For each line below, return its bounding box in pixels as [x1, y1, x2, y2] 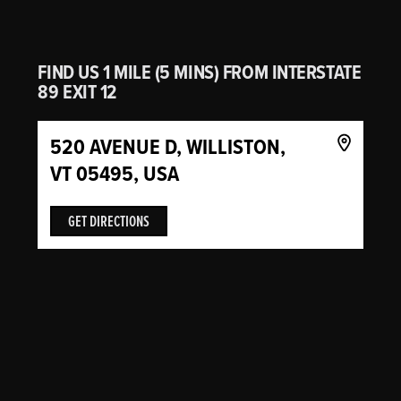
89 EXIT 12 [38, 77, 116, 107]
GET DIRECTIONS [68, 209, 150, 233]
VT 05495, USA [50, 158, 180, 191]
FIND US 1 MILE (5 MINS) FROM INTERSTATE [38, 57, 362, 88]
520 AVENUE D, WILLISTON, [50, 131, 286, 164]
